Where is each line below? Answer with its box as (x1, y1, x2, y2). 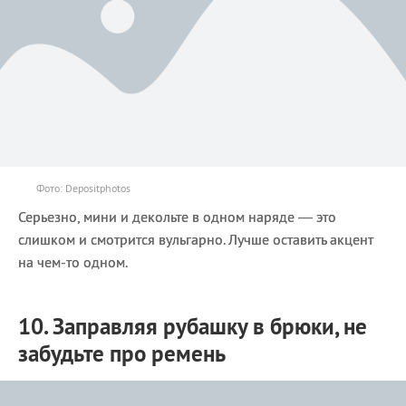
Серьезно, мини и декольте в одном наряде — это (18, 207, 336, 226)
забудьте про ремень (18, 338, 226, 368)
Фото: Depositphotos (36, 180, 130, 195)
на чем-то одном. (18, 252, 128, 271)
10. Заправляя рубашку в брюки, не (18, 311, 367, 341)
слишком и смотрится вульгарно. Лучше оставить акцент (18, 229, 373, 248)
